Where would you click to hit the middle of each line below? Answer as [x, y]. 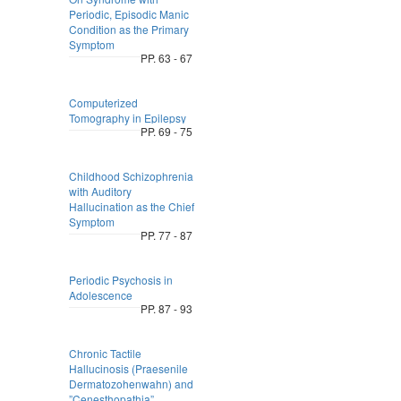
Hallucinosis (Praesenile [128, 368]
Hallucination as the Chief [131, 206]
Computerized [103, 102]
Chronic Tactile [105, 353]
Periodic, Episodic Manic [128, 14]
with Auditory [100, 191]
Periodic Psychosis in [120, 280]
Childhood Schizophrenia [131, 176]
